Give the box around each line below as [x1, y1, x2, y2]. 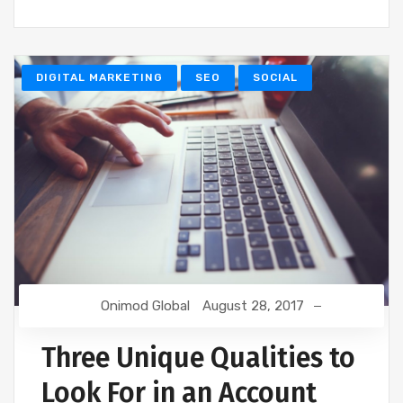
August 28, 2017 [202, 297, 304, 314]
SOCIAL [253, 71, 298, 85]
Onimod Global [101, 297, 190, 314]
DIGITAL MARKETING [36, 71, 163, 85]
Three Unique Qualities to [41, 341, 355, 374]
